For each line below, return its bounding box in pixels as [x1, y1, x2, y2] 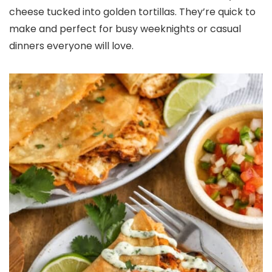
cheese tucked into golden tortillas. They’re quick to [9, 5, 256, 19]
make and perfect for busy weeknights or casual [9, 22, 241, 36]
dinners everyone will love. [9, 39, 134, 53]
